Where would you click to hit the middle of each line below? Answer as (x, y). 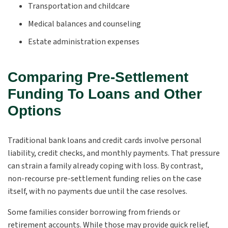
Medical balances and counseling (84, 24)
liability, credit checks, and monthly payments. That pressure (114, 153)
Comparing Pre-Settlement (98, 77)
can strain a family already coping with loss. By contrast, (105, 166)
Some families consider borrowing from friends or (94, 212)
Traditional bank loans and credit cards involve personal (105, 140)
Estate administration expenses (84, 42)
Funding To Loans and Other (105, 94)
